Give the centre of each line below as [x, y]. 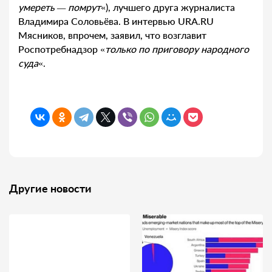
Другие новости [50, 189]
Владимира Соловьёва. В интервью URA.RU [116, 21]
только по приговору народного [177, 49]
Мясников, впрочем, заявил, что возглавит [112, 35]
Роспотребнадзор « [62, 49]
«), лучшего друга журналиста [168, 7]
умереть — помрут [59, 7]
